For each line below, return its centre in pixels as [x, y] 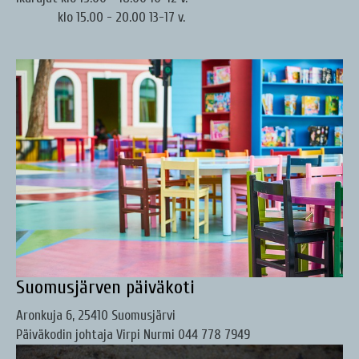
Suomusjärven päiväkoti [105, 287]
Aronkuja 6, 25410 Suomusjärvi [96, 315]
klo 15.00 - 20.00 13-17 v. [101, 18]
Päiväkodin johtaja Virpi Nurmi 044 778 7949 [133, 334]
